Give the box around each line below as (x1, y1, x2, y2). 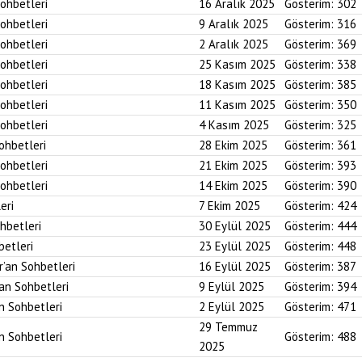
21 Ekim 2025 (199, 158, 267, 173)
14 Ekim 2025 (199, 178, 267, 193)
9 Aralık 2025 (199, 16, 268, 32)
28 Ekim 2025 (199, 137, 267, 153)
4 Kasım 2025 (199, 117, 269, 133)
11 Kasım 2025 (199, 97, 276, 112)
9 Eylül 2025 (199, 279, 264, 294)
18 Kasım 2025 (199, 77, 276, 92)
